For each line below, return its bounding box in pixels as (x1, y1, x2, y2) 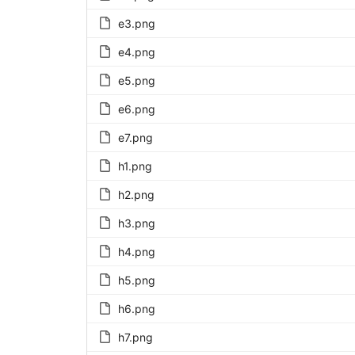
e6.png (117, 101, 155, 116)
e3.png (117, 16, 155, 30)
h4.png (117, 244, 155, 258)
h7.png (117, 330, 153, 344)
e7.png (117, 130, 153, 144)
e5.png (117, 73, 155, 87)
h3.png (117, 216, 155, 230)
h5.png (117, 273, 155, 287)
